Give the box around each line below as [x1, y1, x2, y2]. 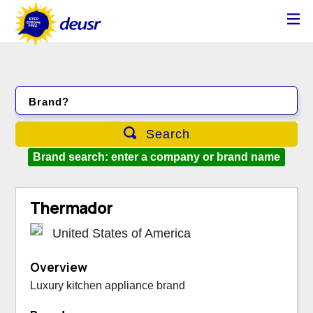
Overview [30, 259, 87, 275]
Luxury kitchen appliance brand [30, 279, 185, 291]
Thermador [30, 197, 112, 219]
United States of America [52, 226, 191, 240]
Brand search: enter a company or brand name [33, 151, 280, 163]
